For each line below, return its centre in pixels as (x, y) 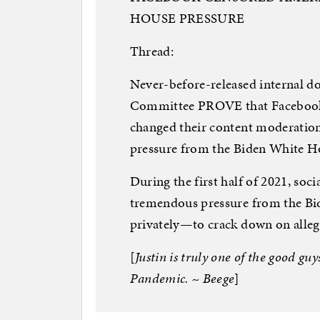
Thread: (151, 51)
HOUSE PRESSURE (187, 18)
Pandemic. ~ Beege (182, 278)
